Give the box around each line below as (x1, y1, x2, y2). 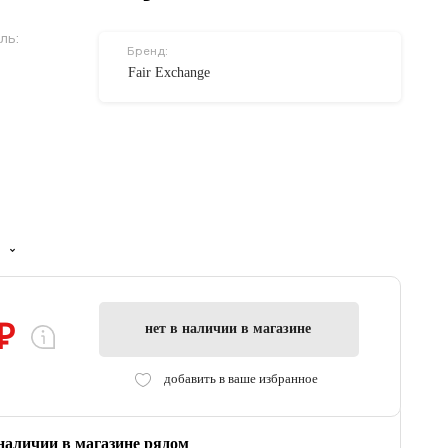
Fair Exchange (128, 65, 210, 80)
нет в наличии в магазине (144, 320, 311, 336)
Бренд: (127, 43, 168, 58)
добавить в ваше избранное (164, 370, 318, 386)
